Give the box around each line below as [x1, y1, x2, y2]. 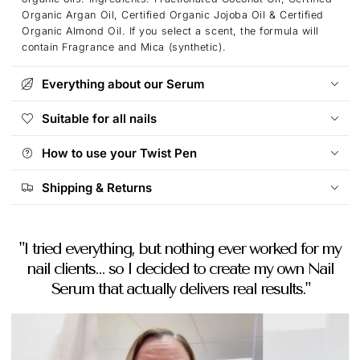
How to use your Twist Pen [42, 145, 198, 161]
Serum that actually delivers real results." [51, 280, 309, 299]
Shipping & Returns [42, 179, 153, 195]
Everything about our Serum [42, 76, 205, 92]
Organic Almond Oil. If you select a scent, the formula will [22, 24, 319, 37]
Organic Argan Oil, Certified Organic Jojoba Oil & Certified [22, 8, 324, 21]
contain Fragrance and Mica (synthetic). [22, 40, 227, 53]
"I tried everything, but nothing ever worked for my [19, 239, 341, 259]
